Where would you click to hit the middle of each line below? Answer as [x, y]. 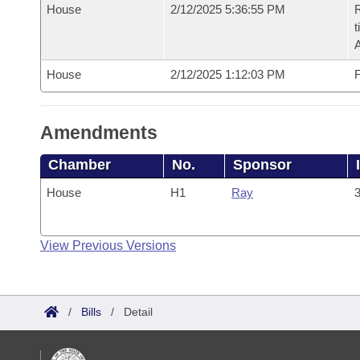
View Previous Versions [108, 245]
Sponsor [263, 165]
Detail [138, 312]
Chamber [80, 165]
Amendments [99, 133]
